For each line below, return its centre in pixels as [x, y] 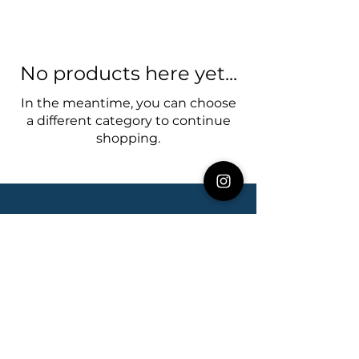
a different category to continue [128, 120]
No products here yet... [128, 73]
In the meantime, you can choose [128, 103]
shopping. [128, 138]
